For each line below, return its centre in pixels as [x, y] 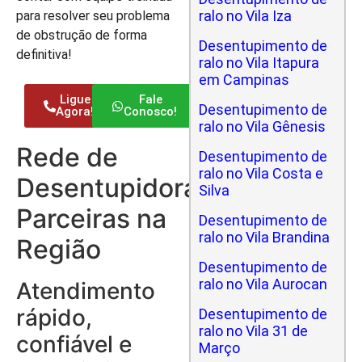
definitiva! [44, 54]
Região [59, 249]
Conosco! [151, 112]
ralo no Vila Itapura [259, 63]
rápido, [54, 318]
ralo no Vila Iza [245, 16]
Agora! [75, 112]
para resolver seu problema [93, 15]
